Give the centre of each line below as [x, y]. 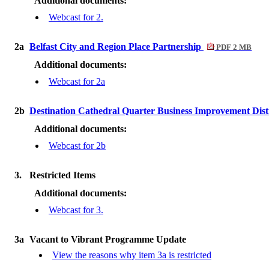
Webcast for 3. [76, 210]
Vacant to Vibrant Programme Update [108, 239]
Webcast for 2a [77, 81]
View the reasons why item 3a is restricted [132, 255]
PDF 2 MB [233, 47]
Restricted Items [62, 175]
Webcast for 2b [77, 146]
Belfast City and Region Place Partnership [116, 47]
